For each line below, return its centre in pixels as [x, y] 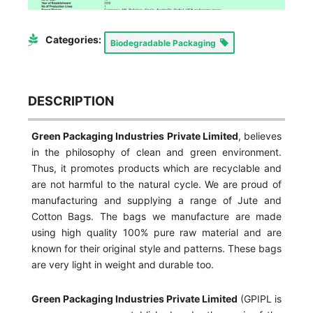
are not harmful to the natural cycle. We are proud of [156, 184]
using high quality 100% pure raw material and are [156, 232]
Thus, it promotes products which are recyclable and [156, 168]
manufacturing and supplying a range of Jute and [156, 200]
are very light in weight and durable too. [123, 264]
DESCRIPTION [71, 100]
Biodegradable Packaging [165, 43]
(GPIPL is [260, 298]
